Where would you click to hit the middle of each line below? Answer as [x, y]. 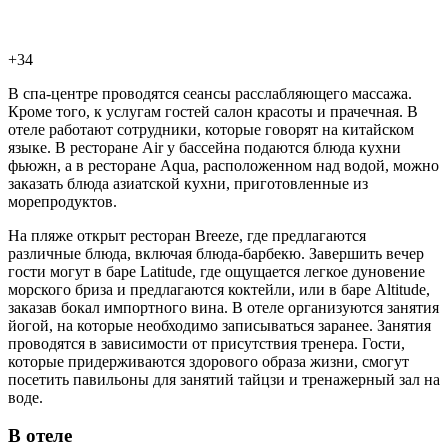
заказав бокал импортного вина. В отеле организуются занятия [223, 307]
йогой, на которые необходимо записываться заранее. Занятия [219, 325]
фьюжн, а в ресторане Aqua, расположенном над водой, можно [223, 165]
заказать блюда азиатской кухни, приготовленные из [188, 183]
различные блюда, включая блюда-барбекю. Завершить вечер [216, 253]
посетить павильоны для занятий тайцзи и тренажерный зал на [224, 379]
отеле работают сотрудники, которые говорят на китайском [211, 129]
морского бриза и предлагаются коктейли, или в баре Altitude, [219, 289]
